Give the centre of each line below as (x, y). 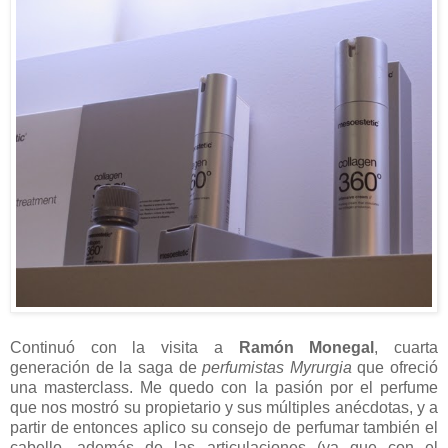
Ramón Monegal (306, 347)
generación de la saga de (106, 367)
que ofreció (397, 367)
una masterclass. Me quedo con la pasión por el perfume (224, 387)
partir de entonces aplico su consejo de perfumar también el (224, 427)
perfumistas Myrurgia (280, 367)
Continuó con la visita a (124, 347)
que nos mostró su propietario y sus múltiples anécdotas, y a (224, 407)
